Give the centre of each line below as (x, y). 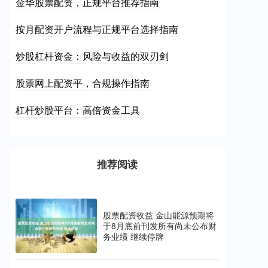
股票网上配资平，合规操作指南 (83, 83)
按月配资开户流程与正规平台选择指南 (97, 29)
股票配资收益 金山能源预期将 (159, 215)
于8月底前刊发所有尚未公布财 (160, 226)
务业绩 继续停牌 (133, 237)
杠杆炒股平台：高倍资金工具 (78, 110)
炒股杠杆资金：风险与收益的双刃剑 (92, 56)
